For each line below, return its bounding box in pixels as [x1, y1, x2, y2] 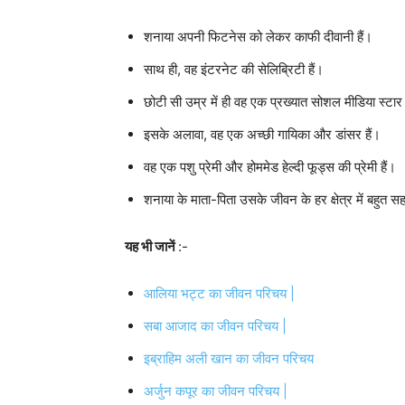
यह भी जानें [125, 238, 178, 255]
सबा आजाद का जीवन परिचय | [144, 317, 287, 334]
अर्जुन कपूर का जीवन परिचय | [144, 382, 287, 400]
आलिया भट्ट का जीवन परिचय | [144, 285, 298, 302]
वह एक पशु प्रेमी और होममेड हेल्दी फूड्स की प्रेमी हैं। [144, 158, 396, 175]
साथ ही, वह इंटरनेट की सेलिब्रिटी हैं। [144, 61, 324, 78]
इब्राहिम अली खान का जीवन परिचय [144, 350, 314, 367]
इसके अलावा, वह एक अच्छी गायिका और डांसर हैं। [144, 126, 381, 143]
